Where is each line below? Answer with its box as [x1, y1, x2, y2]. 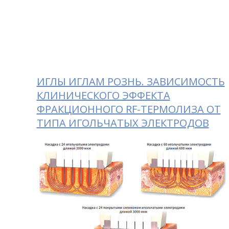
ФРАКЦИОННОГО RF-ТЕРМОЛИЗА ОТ [36, 102, 221, 116]
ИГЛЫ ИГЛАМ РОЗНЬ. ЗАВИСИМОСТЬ [36, 74, 225, 88]
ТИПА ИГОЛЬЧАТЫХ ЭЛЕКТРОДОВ [36, 116, 209, 130]
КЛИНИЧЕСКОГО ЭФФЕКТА [36, 88, 170, 102]
